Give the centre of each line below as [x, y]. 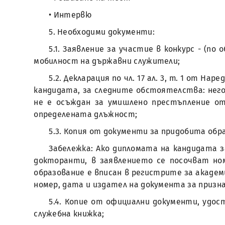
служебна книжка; [69, 214]
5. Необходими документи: [102, 32]
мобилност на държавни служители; [107, 61]
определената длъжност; [86, 114]
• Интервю [70, 15]
